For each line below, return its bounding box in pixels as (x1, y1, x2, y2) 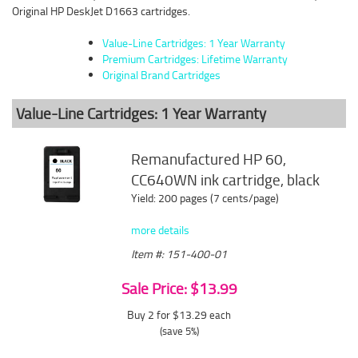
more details (131, 222, 190, 237)
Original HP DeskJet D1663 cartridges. (12, 3, 190, 18)
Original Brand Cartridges (102, 67, 221, 82)
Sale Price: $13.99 (121, 278, 237, 299)
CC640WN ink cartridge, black (131, 169, 320, 190)
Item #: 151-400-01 (131, 246, 228, 261)
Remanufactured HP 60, (131, 149, 287, 169)
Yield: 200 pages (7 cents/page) (131, 190, 280, 205)
